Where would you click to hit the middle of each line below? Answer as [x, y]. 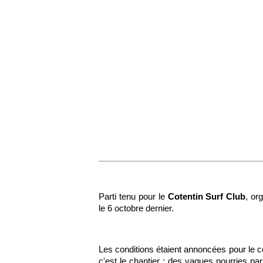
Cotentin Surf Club [207, 196]
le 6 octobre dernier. [136, 208]
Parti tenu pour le [133, 196]
